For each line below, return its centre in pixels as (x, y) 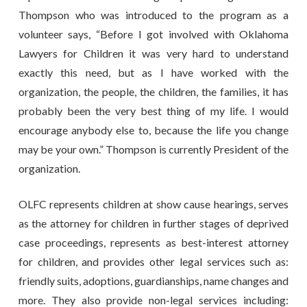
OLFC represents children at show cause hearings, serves (153, 204)
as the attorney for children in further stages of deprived (153, 223)
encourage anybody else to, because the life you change (153, 130)
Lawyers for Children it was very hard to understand (153, 53)
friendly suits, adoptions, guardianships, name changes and (153, 280)
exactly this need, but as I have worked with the (153, 72)
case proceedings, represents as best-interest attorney (153, 242)
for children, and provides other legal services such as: (153, 261)
